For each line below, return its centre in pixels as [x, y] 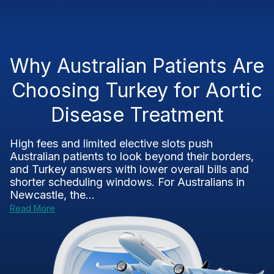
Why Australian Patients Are [137, 66]
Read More [32, 208]
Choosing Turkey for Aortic [137, 90]
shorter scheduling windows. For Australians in [127, 182]
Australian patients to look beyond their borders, [132, 156]
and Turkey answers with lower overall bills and [129, 169]
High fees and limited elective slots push [111, 143]
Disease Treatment [137, 115]
